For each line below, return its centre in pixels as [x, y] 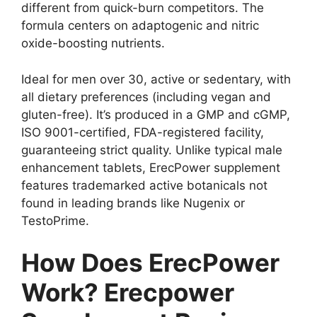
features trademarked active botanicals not [144, 185]
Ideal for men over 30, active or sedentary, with [156, 79]
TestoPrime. [55, 220]
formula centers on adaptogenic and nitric [140, 26]
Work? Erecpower [128, 293]
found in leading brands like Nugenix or [133, 203]
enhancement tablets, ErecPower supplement [151, 167]
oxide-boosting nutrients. [93, 44]
